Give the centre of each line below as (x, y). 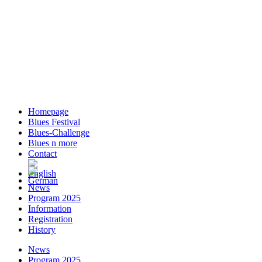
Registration (50, 219)
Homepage (48, 111)
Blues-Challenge (59, 132)
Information (50, 208)
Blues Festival (54, 122)
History (42, 230)
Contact (42, 154)
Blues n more (53, 143)
